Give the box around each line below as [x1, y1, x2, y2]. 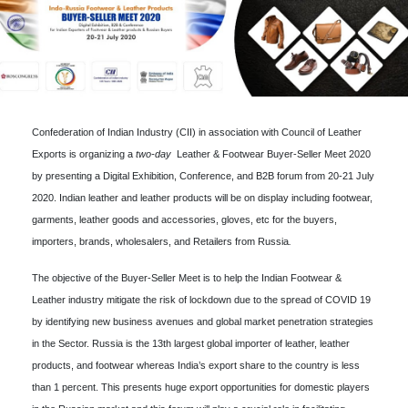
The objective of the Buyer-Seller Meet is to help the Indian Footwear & [32, 271, 342, 283]
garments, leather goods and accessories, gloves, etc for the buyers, [32, 213, 337, 225]
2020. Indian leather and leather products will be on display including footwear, [32, 191, 372, 203]
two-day [136, 148, 171, 159]
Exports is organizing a [32, 148, 136, 159]
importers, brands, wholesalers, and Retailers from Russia [32, 235, 289, 247]
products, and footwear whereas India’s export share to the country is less [32, 359, 360, 371]
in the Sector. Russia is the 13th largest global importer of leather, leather [32, 337, 350, 349]
